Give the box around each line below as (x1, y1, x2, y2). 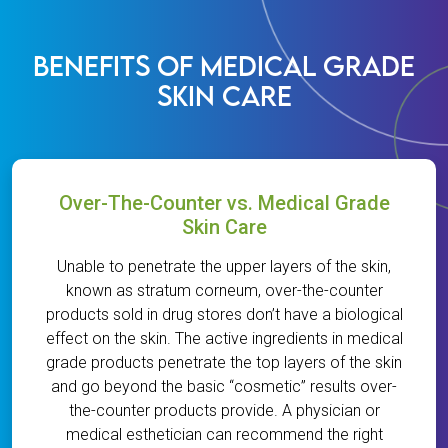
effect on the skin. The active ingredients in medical (45, 329, 403, 349)
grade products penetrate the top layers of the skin (46, 353, 402, 373)
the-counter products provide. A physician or (68, 401, 380, 421)
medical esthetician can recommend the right (65, 425, 383, 445)
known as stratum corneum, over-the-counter (65, 281, 383, 301)
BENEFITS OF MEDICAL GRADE (33, 49, 415, 83)
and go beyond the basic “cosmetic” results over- (51, 377, 397, 397)
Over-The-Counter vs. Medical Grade (58, 191, 390, 216)
